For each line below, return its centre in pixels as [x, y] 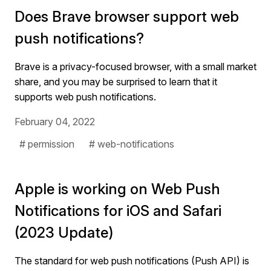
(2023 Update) [64, 233]
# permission [47, 144]
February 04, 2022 [55, 122]
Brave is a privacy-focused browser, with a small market [135, 67]
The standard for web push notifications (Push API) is [132, 261]
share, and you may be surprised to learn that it [116, 82]
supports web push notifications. [85, 97]
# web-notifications [132, 144]
